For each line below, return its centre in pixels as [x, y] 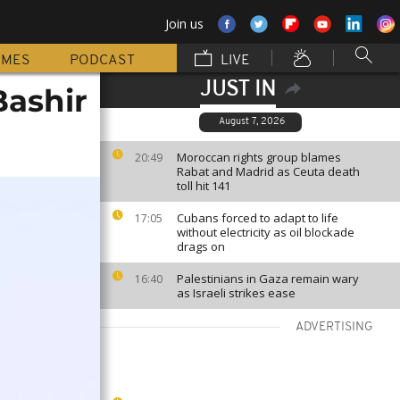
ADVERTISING [334, 327]
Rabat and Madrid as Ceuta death [268, 171]
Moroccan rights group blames [259, 157]
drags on [201, 246]
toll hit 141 [204, 186]
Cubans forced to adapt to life [258, 218]
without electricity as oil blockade [266, 232]
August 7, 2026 [251, 122]
